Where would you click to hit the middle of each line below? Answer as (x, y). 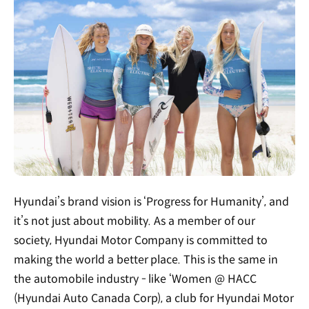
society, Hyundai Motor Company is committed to (141, 241)
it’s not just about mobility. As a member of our (135, 221)
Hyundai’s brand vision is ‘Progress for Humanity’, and (151, 202)
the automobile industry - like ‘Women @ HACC (136, 279)
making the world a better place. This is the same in (146, 260)
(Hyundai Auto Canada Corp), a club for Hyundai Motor (154, 299)
